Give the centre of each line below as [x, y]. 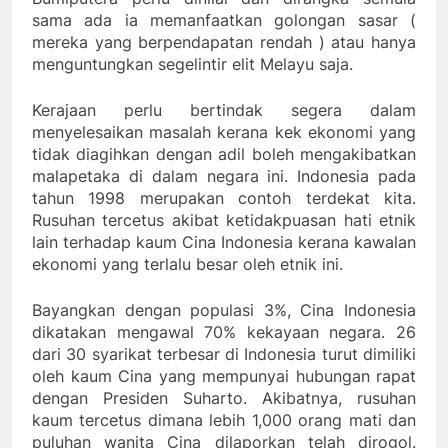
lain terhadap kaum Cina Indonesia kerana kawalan [224, 242]
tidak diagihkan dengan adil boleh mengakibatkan [224, 154]
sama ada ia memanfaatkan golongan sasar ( [224, 20]
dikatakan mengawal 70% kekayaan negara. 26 [224, 332]
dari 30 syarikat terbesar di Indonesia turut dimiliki [224, 354]
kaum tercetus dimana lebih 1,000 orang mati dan [224, 420]
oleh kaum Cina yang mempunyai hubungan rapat [224, 376]
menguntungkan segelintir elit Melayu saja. [192, 64]
